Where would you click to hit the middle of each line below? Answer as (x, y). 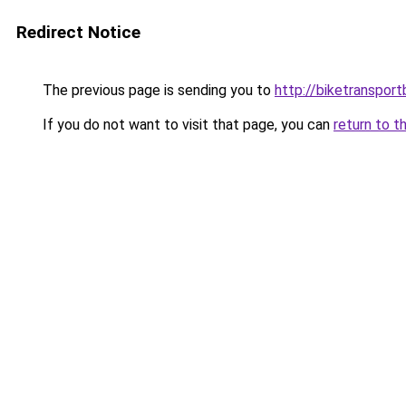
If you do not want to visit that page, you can (186, 125)
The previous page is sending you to (157, 90)
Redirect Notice (78, 32)
